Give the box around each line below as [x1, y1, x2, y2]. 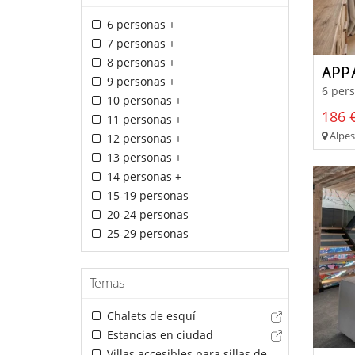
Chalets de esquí [103, 308, 196, 324]
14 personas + [103, 169, 181, 185]
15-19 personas [103, 188, 189, 204]
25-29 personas [103, 226, 189, 242]
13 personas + [103, 150, 181, 166]
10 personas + [103, 93, 181, 109]
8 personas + [103, 55, 175, 71]
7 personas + [103, 36, 175, 52]
